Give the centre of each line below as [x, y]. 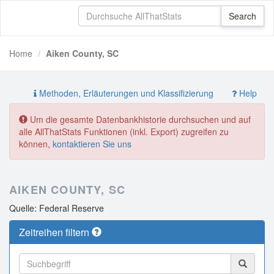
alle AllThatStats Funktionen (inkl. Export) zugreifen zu [124, 131]
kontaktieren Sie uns [92, 144]
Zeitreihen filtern [55, 232]
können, [36, 144]
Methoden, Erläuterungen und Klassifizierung [125, 93]
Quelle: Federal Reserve [57, 208]
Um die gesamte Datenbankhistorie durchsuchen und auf [139, 119]
